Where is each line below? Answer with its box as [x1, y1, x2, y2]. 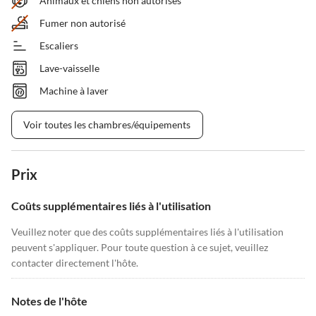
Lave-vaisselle [39, 62, 99, 74]
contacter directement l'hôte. [11, 257, 138, 269]
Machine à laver [39, 85, 109, 97]
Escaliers [39, 39, 78, 51]
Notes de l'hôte [11, 294, 87, 308]
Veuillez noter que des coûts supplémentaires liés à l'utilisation [11, 226, 284, 238]
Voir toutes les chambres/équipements [23, 119, 191, 130]
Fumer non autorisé [39, 17, 126, 29]
